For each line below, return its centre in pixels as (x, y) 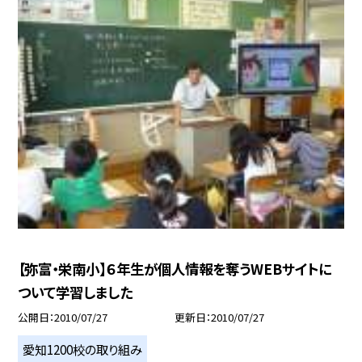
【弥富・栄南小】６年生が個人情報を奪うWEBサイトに (175, 269)
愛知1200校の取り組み (83, 349)
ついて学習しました (76, 293)
